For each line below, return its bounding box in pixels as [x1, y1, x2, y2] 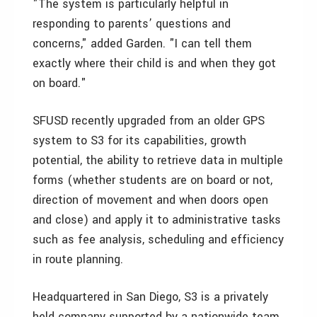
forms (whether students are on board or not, [33, 172, 272, 188]
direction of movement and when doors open [33, 192, 268, 208]
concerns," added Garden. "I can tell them [33, 35, 252, 52]
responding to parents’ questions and [33, 16, 231, 32]
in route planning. [33, 251, 123, 267]
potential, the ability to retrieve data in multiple [33, 152, 283, 168]
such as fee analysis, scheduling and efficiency [33, 231, 284, 248]
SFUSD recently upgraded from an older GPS [33, 113, 265, 129]
